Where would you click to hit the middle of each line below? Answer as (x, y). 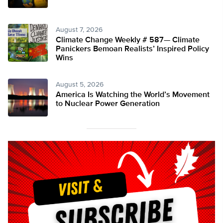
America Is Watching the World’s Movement (133, 95)
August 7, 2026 (79, 30)
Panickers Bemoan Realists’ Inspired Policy (132, 50)
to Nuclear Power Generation (108, 104)
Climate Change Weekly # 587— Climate (128, 41)
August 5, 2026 (80, 85)
